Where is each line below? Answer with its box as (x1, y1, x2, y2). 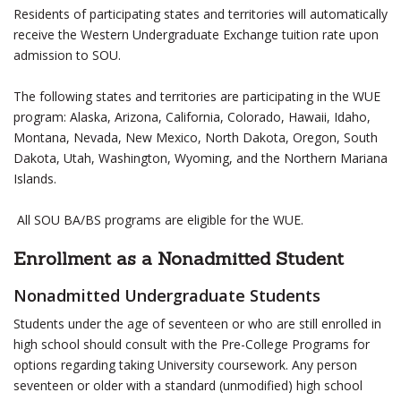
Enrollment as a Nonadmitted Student (13, 247, 344, 269)
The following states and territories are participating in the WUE (13, 88, 380, 105)
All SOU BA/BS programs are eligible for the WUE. (13, 211, 303, 228)
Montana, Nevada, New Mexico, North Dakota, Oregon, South (13, 129, 378, 146)
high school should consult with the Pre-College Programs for (13, 336, 370, 353)
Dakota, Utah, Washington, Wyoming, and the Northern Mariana (13, 149, 388, 166)
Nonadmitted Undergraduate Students (13, 285, 320, 306)
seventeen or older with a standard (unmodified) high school (13, 377, 363, 394)
